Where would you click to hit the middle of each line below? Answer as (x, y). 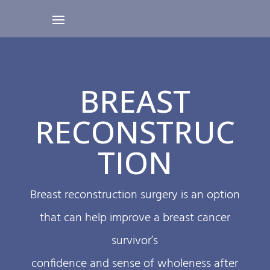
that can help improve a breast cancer (135, 218)
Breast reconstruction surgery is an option (135, 195)
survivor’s (135, 241)
